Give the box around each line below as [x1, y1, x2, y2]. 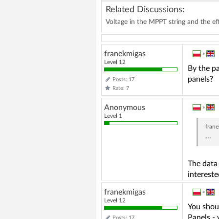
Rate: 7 [112, 85, 129, 91]
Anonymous [104, 103, 145, 111]
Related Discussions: [106, 5, 185, 14]
